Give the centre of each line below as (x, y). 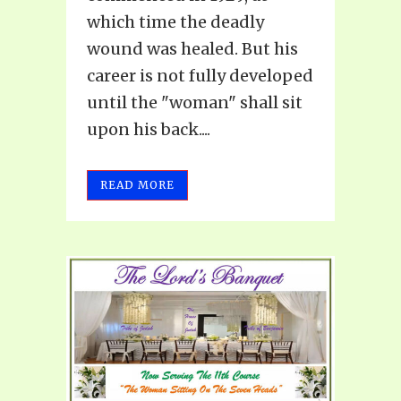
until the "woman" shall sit (195, 102)
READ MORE (137, 184)
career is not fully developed (200, 75)
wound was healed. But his (192, 48)
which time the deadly (175, 21)
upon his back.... (149, 129)
